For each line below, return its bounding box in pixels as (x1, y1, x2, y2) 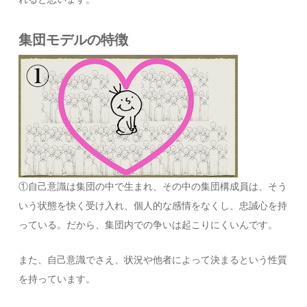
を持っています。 (19, 274, 96, 284)
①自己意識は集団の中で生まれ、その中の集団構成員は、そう (19, 182, 288, 192)
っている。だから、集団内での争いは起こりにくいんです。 (19, 220, 278, 230)
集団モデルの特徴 (19, 33, 129, 47)
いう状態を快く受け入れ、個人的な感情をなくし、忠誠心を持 (19, 201, 288, 211)
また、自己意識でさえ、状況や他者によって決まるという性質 (19, 255, 288, 265)
